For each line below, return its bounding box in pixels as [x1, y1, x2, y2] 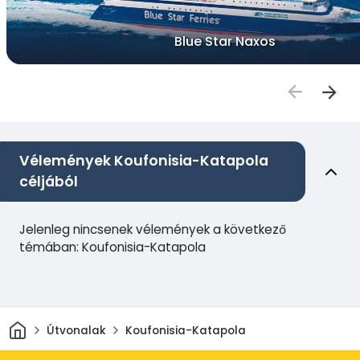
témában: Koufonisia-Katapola [19, 239, 206, 256]
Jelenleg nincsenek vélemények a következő [19, 221, 286, 239]
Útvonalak [46, 322, 106, 338]
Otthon [26, 317, 67, 333]
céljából [19, 172, 78, 192]
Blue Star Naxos [174, 32, 276, 51]
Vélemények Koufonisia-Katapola [19, 151, 268, 171]
